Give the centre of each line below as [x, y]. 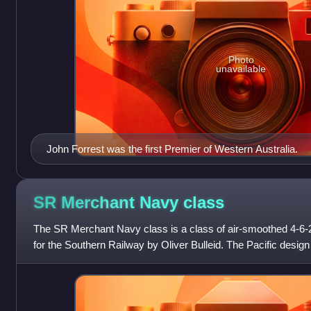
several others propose [85, 261]
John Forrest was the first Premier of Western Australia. [172, 149]
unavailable [241, 68]
